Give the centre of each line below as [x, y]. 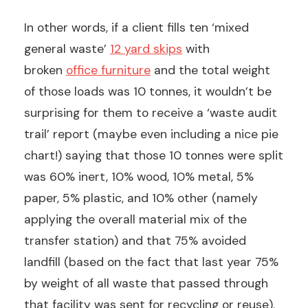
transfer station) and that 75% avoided [135, 240]
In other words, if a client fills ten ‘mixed [136, 27]
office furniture [108, 70]
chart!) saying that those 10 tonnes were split [154, 155]
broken [45, 70]
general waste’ [67, 48]
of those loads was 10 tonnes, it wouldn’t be [148, 91]
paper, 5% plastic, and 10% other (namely [141, 198]
